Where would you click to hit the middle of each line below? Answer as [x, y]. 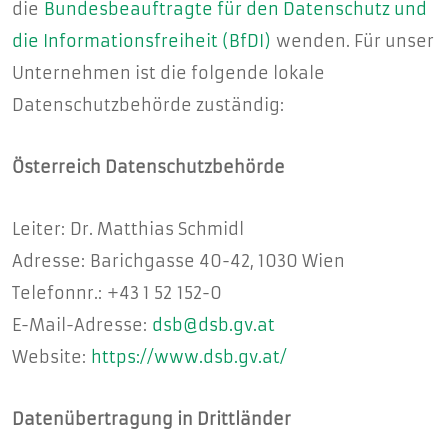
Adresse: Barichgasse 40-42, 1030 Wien [178, 261]
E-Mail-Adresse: [82, 325]
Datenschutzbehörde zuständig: [148, 105]
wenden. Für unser [352, 41]
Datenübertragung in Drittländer [151, 419]
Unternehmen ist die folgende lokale [168, 73]
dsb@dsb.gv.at [213, 325]
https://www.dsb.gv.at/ [189, 357]
